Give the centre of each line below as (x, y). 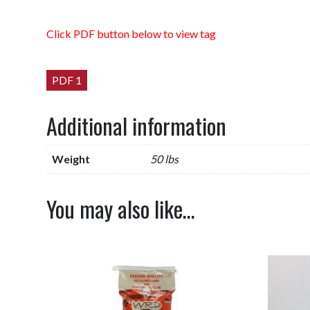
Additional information (137, 125)
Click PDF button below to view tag (131, 33)
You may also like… (121, 208)
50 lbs (165, 158)
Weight (71, 158)
